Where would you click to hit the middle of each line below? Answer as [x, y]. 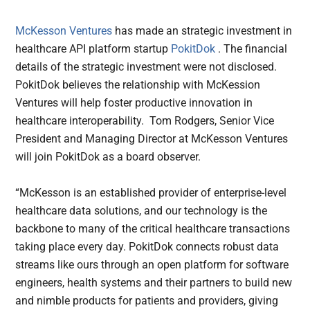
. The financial [253, 48]
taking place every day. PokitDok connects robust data [147, 246]
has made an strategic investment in [202, 30]
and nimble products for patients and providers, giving [147, 300]
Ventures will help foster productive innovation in [134, 102]
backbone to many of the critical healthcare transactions [153, 228]
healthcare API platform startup [93, 48]
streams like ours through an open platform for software [152, 264]
